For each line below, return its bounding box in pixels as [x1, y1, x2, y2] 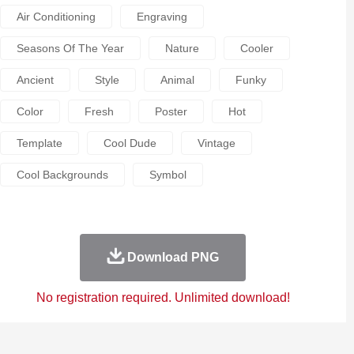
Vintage [197, 137, 235, 149]
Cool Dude [103, 137, 156, 149]
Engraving [136, 10, 187, 23]
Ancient [16, 73, 54, 86]
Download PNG [126, 250, 219, 264]
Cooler [239, 42, 273, 55]
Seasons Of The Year [16, 42, 124, 55]
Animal [160, 73, 194, 86]
